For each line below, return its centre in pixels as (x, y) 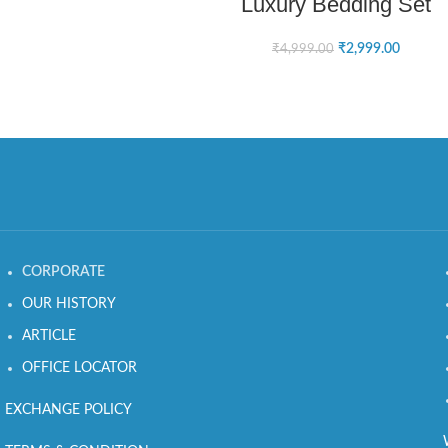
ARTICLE (49, 336)
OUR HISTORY (69, 304)
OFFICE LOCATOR (79, 368)
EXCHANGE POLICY (68, 410)
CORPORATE (63, 272)
